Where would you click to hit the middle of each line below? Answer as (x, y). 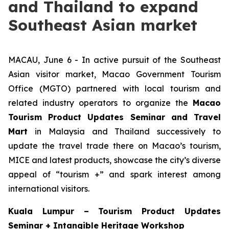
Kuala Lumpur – (49, 211)
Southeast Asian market (103, 25)
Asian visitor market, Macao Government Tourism (114, 74)
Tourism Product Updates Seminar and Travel (114, 117)
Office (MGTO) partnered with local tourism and (114, 88)
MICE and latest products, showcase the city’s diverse (114, 160)
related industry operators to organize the (100, 103)
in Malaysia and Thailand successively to (124, 131)
